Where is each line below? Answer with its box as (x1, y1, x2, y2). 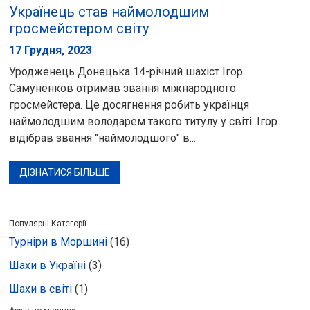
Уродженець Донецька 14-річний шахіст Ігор (9, 64, 244, 78)
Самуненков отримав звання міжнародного (9, 81, 237, 95)
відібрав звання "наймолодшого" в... (9, 131, 197, 145)
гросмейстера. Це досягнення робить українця (9, 98, 250, 111)
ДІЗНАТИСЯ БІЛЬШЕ (19, 166, 111, 178)
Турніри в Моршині (9, 235, 108, 248)
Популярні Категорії (9, 218, 87, 228)
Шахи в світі (9, 282, 73, 295)
